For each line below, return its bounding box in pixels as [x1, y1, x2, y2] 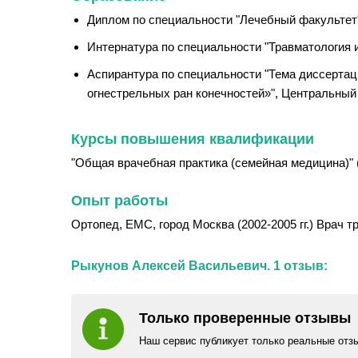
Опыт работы [71, 193, 168, 209]
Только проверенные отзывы [139, 310, 351, 326]
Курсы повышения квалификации [71, 131, 314, 147]
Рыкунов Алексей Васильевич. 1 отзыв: [71, 259, 328, 272]
